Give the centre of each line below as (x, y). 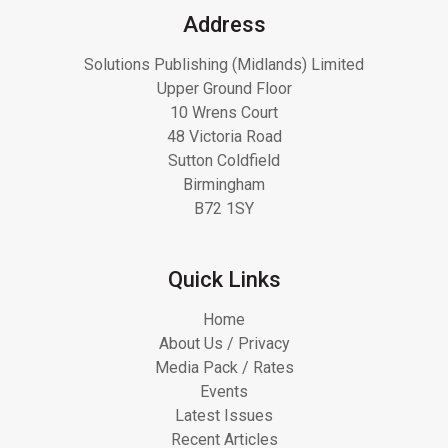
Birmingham (224, 184)
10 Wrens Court (224, 112)
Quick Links (224, 279)
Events (224, 391)
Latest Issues (224, 415)
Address (224, 24)
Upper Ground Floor (224, 88)
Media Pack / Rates (224, 367)
